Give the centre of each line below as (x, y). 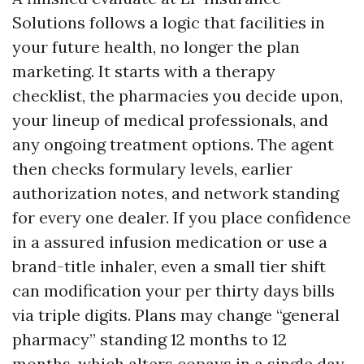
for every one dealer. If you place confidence (182, 217)
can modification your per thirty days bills (173, 290)
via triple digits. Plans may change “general (176, 315)
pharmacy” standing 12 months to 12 (149, 339)
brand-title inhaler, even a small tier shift (169, 266)
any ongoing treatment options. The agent (173, 144)
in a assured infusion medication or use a (170, 242)
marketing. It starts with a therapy (144, 71)
